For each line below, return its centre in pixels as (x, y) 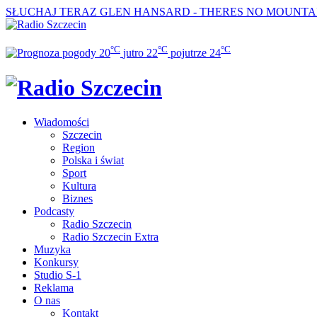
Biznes (77, 199)
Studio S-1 (58, 275)
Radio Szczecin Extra (110, 237)
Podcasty (54, 212)
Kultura (79, 186)
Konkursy (56, 263)
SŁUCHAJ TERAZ (51, 12)
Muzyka (52, 250)
